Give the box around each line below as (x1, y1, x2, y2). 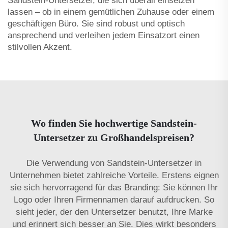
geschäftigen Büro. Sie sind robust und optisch (8, 18, 185, 28)
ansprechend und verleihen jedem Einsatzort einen (8, 30, 199, 40)
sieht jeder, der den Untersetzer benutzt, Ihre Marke (15, 207, 213, 217)
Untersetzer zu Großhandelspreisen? (34, 131, 194, 143)
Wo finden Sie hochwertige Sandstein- (31, 117, 197, 129)
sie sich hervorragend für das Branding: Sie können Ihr (10, 182, 218, 192)
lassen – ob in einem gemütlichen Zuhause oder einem (8, 7, 214, 17)
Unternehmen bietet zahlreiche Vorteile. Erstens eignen (9, 170, 219, 180)
